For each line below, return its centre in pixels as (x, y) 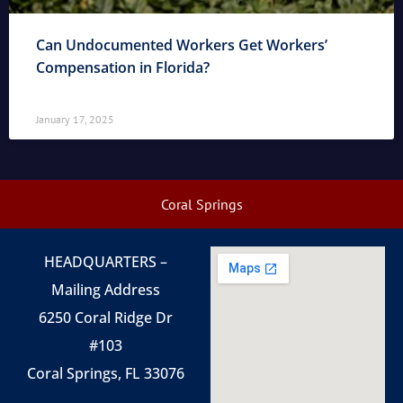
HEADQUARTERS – (105, 262)
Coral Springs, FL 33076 (105, 374)
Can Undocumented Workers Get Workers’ (182, 45)
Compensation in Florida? (123, 68)
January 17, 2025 (75, 120)
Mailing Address (105, 290)
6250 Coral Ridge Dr (105, 318)
